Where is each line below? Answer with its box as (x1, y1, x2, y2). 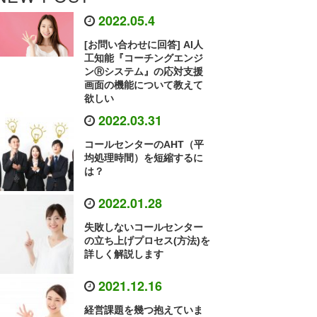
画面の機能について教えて (84, 79, 204, 91)
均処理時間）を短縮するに (84, 152, 204, 163)
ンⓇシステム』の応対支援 (84, 66, 204, 77)
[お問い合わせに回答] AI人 (84, 39, 204, 50)
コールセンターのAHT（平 (84, 139, 204, 150)
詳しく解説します (84, 248, 164, 260)
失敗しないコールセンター (84, 221, 204, 234)
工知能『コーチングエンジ (84, 52, 204, 64)
